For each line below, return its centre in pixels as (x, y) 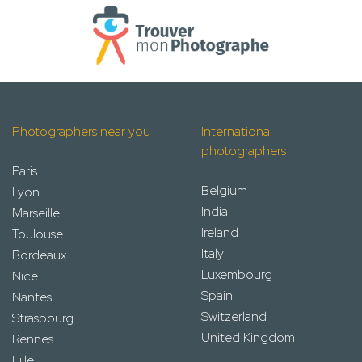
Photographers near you (81, 131)
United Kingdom (248, 337)
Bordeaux (39, 255)
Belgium (224, 190)
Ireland (220, 232)
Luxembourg (237, 274)
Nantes (32, 297)
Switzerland (234, 316)
